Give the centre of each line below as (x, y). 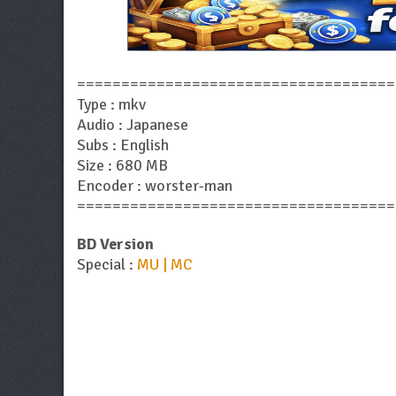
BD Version (115, 244)
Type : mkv (111, 105)
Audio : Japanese (133, 125)
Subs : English (123, 145)
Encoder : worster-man (155, 186)
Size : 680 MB (122, 166)
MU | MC (165, 265)
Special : (107, 265)
